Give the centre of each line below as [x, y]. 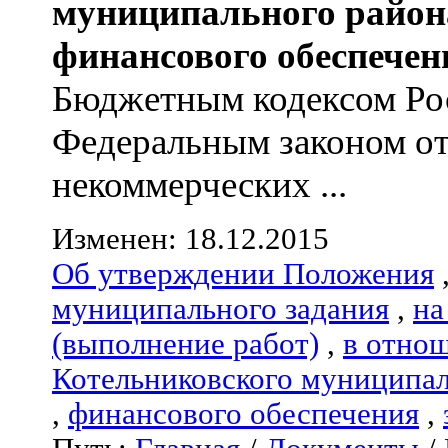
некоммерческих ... [199, 184]
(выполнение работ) [185, 343]
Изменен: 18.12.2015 [190, 238]
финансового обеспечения [243, 413]
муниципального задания [220, 308]
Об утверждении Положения [243, 273]
